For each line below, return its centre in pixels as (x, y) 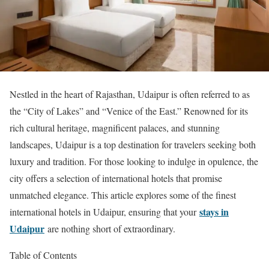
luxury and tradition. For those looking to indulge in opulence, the (134, 162)
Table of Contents (43, 255)
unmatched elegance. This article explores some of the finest (123, 195)
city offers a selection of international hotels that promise (116, 178)
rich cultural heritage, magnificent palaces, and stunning (115, 128)
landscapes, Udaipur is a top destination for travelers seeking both (133, 145)
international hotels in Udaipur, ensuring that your (104, 212)
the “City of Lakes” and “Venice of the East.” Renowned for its (129, 111)
